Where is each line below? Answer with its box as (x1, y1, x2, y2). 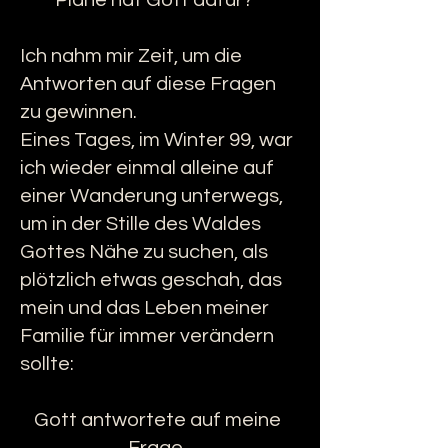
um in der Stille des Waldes (20, 214, 261, 234)
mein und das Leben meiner (20, 298, 269, 318)
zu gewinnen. (20, 102, 137, 122)
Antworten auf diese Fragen (20, 74, 276, 94)
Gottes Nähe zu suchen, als (20, 242, 268, 262)
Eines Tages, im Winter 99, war (20, 130, 293, 150)
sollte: (20, 354, 74, 374)
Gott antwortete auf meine (34, 410, 281, 430)
